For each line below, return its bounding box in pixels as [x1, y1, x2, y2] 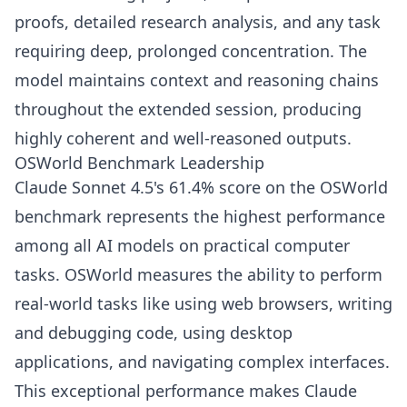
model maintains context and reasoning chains [15, 69, 379, 92]
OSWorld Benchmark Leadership [15, 152, 264, 174]
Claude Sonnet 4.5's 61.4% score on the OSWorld [15, 176, 388, 199]
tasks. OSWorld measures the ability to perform [15, 263, 382, 286]
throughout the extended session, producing [15, 98, 362, 121]
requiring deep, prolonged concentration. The [15, 40, 367, 63]
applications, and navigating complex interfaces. [15, 351, 390, 373]
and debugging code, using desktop [15, 322, 293, 344]
